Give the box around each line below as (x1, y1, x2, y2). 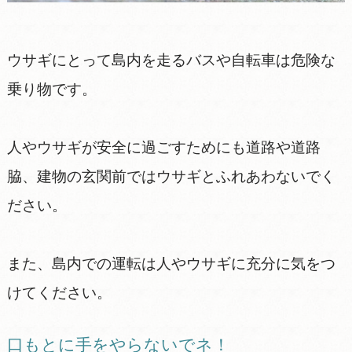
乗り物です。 (6, 80, 97, 97)
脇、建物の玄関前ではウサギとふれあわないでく (6, 167, 335, 185)
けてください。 (6, 284, 112, 301)
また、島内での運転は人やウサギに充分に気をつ (6, 255, 335, 272)
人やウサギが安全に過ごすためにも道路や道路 (6, 138, 321, 156)
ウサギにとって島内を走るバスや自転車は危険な (6, 51, 335, 68)
